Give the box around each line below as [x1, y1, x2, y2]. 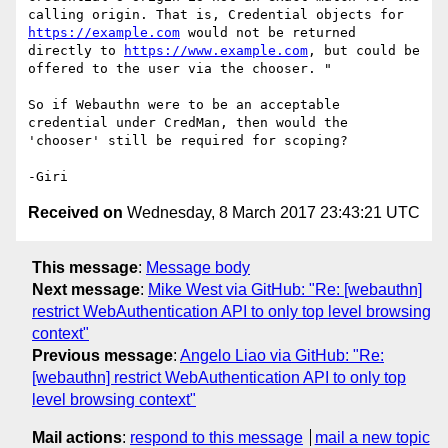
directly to [28, 43, 124, 59]
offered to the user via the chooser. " [28, 61, 332, 77]
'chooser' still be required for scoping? [28, 133, 348, 149]
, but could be [308, 43, 420, 59]
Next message [32, 280, 140, 298]
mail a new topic [314, 428, 430, 446]
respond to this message [130, 428, 303, 446]
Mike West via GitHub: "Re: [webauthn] [148, 280, 422, 298]
